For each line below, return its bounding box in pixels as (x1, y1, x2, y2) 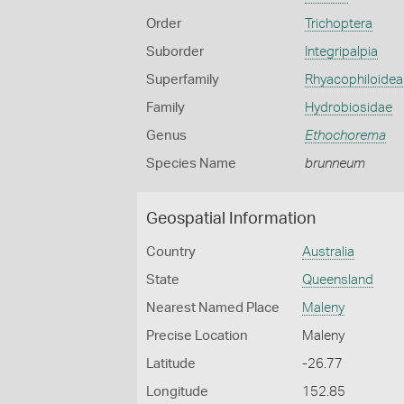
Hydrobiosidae (304, 101, 392, 115)
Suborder (146, 45, 204, 59)
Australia (302, 245, 355, 259)
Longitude (146, 385, 208, 399)
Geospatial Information (146, 211, 316, 227)
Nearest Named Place (146, 301, 280, 315)
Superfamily (146, 73, 219, 87)
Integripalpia (304, 45, 378, 59)
